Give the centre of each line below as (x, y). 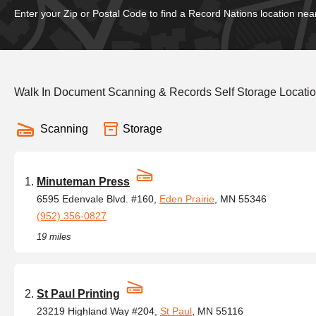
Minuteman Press (83, 182)
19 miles (54, 237)
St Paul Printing (78, 294)
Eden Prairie (187, 199)
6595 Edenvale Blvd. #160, (98, 199)
